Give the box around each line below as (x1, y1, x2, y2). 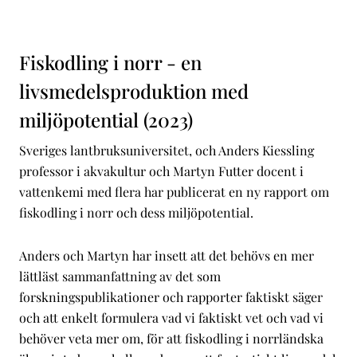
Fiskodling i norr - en (19, 49, 202, 75)
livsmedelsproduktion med (19, 78, 249, 104)
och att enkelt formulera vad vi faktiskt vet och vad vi (19, 309, 324, 326)
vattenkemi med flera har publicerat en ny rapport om (19, 183, 329, 200)
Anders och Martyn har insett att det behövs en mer (19, 247, 314, 264)
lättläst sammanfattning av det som (19, 268, 221, 284)
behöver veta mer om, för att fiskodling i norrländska (19, 330, 324, 347)
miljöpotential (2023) (19, 107, 193, 132)
